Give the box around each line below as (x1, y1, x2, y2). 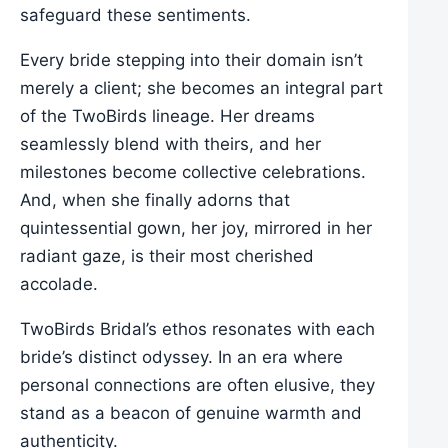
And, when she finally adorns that (20, 189, 290, 210)
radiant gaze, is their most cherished (20, 245, 314, 266)
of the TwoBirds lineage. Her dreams (20, 105, 315, 126)
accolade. (20, 273, 98, 294)
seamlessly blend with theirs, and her (20, 133, 321, 154)
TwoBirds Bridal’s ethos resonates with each (20, 318, 375, 339)
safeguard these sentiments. (20, 4, 251, 25)
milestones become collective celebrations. (20, 161, 366, 182)
